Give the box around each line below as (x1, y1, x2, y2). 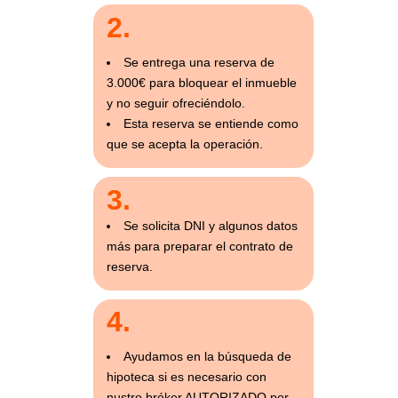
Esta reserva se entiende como (123, 116, 298, 131)
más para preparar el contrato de (106, 238, 293, 253)
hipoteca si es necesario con (106, 370, 267, 385)
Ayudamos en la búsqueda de (123, 349, 291, 364)
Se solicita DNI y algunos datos (123, 218, 298, 233)
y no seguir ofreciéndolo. (106, 96, 245, 111)
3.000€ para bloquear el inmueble (106, 76, 297, 91)
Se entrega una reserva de (123, 55, 275, 70)
